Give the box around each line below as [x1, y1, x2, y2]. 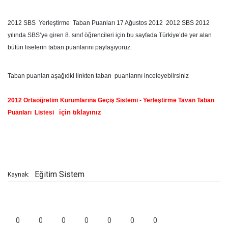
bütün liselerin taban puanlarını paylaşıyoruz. [8, 44, 132, 51]
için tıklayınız [57, 108, 101, 116]
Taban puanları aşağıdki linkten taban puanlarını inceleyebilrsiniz [8, 72, 189, 79]
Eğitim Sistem [35, 169, 84, 179]
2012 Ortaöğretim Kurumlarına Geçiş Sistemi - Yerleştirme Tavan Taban [8, 97, 214, 104]
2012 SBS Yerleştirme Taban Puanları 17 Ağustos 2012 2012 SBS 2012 [8, 19, 210, 26]
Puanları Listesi [8, 109, 54, 116]
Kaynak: [8, 171, 30, 178]
